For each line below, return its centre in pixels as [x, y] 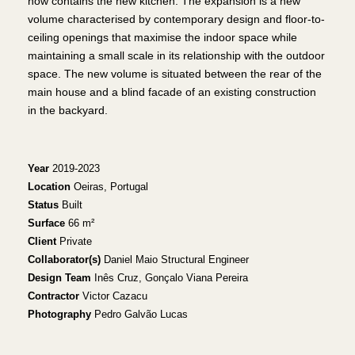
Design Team [59, 278]
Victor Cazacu [113, 296]
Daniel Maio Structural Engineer [174, 260]
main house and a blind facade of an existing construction [172, 92]
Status [43, 205]
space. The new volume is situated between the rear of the [174, 74]
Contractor [53, 296]
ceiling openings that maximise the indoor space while [162, 38]
